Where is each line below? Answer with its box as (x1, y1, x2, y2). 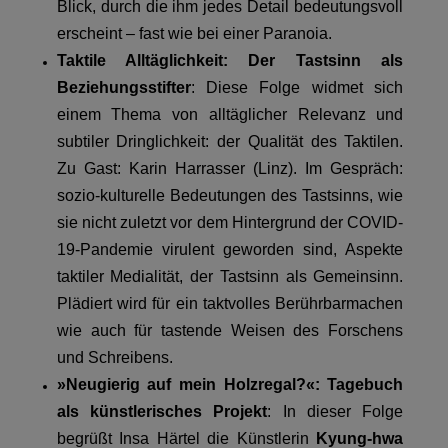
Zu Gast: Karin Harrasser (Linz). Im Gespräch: (56, 160, 404, 178)
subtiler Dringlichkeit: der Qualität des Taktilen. (56, 133, 404, 151)
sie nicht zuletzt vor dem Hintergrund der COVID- (56, 214, 404, 232)
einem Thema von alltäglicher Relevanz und (56, 106, 404, 124)
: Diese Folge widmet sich (190, 79, 404, 97)
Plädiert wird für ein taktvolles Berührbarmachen (56, 295, 404, 313)
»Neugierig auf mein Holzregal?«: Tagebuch (56, 376, 404, 394)
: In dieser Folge (267, 403, 404, 421)
